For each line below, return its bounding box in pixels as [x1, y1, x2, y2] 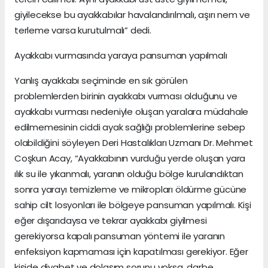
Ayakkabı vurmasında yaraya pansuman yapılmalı [14, 48, 227, 62]
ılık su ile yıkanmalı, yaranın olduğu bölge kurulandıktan [14, 167, 244, 180]
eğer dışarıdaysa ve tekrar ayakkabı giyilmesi [14, 214, 207, 227]
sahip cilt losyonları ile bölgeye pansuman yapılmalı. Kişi [14, 198, 251, 211]
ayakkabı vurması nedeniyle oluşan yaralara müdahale [14, 105, 249, 118]
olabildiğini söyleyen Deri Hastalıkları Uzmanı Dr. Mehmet [14, 136, 254, 149]
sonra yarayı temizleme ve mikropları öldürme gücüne [14, 182, 247, 196]
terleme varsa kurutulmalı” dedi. [14, 23, 151, 36]
